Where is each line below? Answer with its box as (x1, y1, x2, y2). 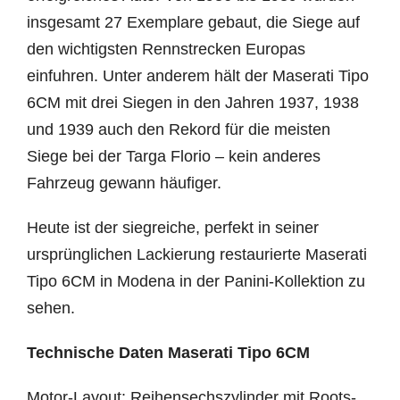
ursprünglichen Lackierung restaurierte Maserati (26, 246, 367, 263)
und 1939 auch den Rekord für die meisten (26, 121, 330, 138)
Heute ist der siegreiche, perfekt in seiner (26, 219, 319, 237)
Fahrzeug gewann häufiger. (26, 174, 221, 192)
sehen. (26, 299, 75, 317)
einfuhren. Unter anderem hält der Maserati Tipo (26, 67, 369, 85)
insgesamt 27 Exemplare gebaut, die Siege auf (26, 13, 360, 31)
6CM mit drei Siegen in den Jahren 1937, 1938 (26, 94, 359, 112)
